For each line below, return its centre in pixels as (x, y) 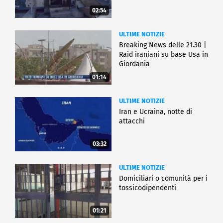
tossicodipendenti (148, 188)
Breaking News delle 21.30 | (163, 45)
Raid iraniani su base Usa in (164, 55)
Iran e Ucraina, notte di (156, 112)
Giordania (134, 64)
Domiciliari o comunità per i (163, 179)
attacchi (132, 121)
